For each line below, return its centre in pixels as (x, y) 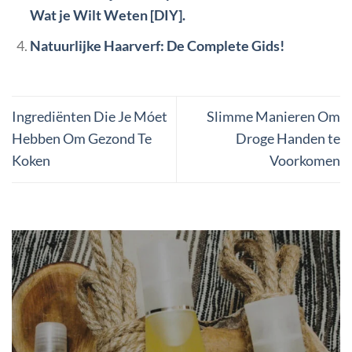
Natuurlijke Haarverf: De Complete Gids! (157, 46)
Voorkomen (305, 161)
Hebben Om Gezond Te (82, 139)
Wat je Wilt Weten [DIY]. (107, 16)
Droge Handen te (288, 139)
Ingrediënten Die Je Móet (90, 117)
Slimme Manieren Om (273, 117)
